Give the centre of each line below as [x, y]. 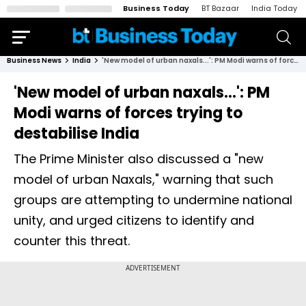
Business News [34, 60]
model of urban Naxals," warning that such [143, 179]
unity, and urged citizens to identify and [134, 220]
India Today [274, 8]
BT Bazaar [220, 8]
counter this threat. [72, 241]
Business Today [156, 8]
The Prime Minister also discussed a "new [139, 159]
